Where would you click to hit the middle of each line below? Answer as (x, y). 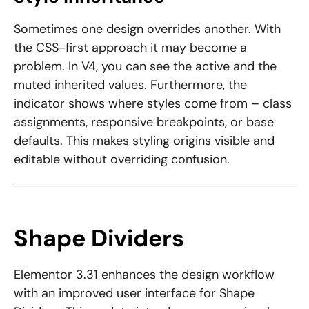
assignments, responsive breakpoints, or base (144, 122)
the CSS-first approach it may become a (130, 48)
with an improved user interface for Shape (134, 293)
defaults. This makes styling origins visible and (144, 141)
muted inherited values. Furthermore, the (130, 85)
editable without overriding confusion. (122, 160)
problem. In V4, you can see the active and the (145, 67)
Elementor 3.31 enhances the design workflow (144, 275)
